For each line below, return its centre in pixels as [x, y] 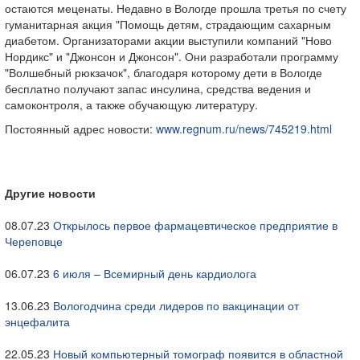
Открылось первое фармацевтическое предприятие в [195, 225]
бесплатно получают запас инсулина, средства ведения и [158, 88]
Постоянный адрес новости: [80, 129]
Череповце [34, 241]
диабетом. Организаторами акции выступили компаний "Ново [168, 40]
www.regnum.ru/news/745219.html [244, 129]
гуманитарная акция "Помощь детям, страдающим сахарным [168, 24]
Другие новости [50, 193]
